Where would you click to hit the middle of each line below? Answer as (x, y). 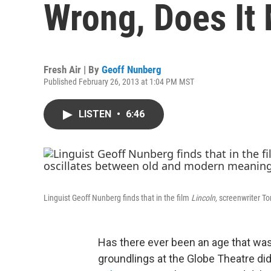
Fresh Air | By (73, 70)
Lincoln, (204, 198)
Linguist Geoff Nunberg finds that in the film (117, 198)
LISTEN (96, 114)
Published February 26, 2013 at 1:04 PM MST (119, 82)
